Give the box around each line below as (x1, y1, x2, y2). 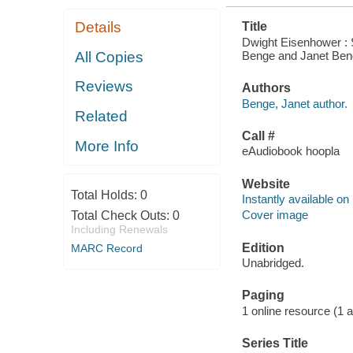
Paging (241, 288, 284, 303)
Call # (241, 128, 275, 143)
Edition (241, 240, 284, 255)
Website (241, 176, 290, 191)
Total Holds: (70, 188, 140, 202)
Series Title (241, 336, 308, 351)
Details (75, 19, 122, 36)
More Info (75, 137, 139, 154)
